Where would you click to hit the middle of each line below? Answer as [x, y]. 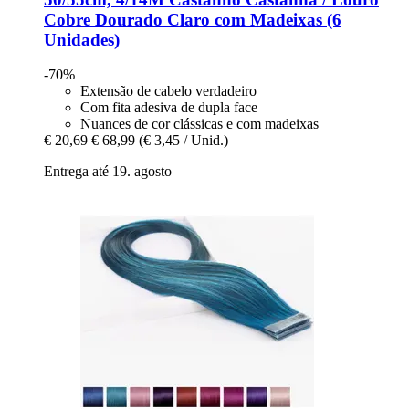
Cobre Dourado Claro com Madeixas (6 [193, 19]
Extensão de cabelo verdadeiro [168, 91]
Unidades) [82, 39]
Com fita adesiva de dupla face [169, 108]
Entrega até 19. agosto [108, 172]
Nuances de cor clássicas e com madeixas [199, 124]
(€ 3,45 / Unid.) [184, 141]
